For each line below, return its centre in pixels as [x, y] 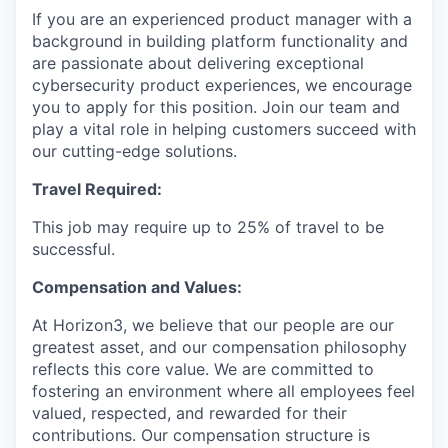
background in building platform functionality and [220, 41]
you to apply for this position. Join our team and [216, 107]
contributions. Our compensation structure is [201, 435]
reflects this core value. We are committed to [203, 369]
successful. [73, 249]
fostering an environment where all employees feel [223, 391]
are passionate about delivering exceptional [198, 63]
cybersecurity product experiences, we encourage [222, 85]
